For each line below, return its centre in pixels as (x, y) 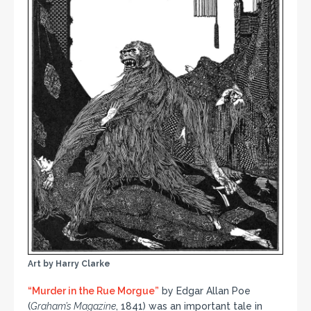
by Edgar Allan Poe (205, 291)
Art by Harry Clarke (69, 263)
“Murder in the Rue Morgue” (93, 291)
